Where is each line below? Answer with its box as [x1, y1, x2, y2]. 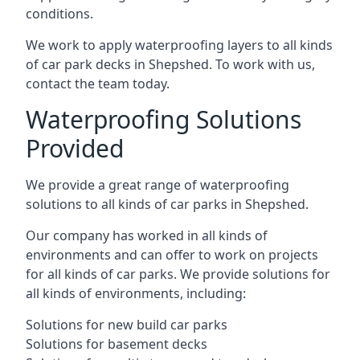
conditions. [26, 5, 93, 22]
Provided [26, 132, 124, 165]
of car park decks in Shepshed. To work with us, [26, 55, 315, 73]
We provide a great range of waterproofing [26, 176, 289, 194]
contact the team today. [26, 75, 170, 92]
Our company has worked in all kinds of [26, 227, 268, 244]
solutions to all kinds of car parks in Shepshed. [26, 195, 309, 213]
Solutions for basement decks [26, 335, 207, 353]
